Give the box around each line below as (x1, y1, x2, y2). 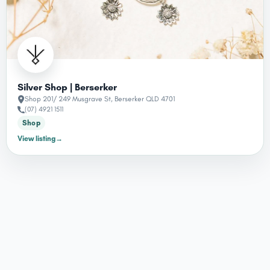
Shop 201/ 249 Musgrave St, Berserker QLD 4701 (25, 94, 175, 103)
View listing (17, 134, 55, 143)
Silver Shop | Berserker (17, 81, 117, 93)
